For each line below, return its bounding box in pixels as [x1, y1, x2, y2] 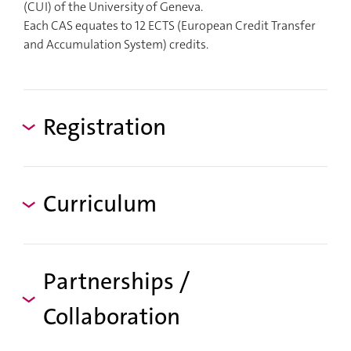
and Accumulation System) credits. [24, 35, 208, 52]
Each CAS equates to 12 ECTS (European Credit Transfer [24, 16, 316, 34]
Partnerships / [43, 266, 190, 297]
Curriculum [43, 189, 157, 219]
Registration [43, 111, 166, 143]
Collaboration [43, 301, 180, 332]
